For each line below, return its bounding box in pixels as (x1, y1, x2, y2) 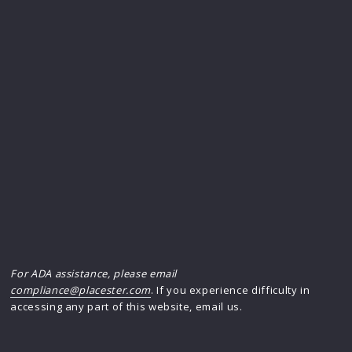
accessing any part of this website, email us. (10, 299, 243, 313)
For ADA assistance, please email (10, 266, 178, 280)
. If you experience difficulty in (150, 283, 310, 297)
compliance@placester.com (10, 283, 151, 297)
